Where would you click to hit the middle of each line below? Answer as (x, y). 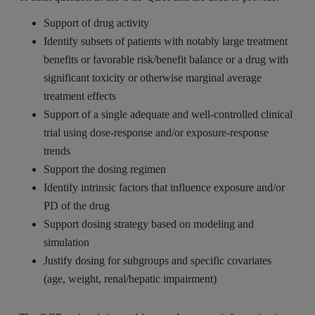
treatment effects (80, 96)
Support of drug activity (97, 23)
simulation (67, 243)
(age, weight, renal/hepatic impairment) (130, 279)
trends (57, 151)
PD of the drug (77, 206)
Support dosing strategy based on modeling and (149, 224)
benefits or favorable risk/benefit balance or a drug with (166, 60)
